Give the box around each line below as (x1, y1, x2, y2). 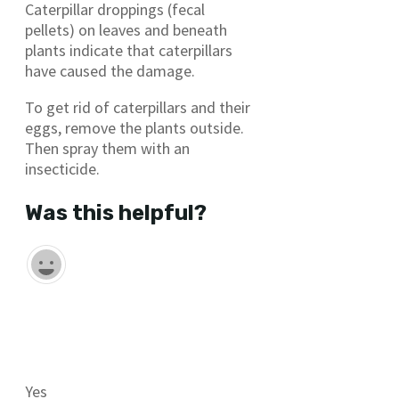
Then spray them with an (25, 137, 190, 159)
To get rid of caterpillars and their (25, 96, 250, 118)
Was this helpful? (25, 199, 207, 225)
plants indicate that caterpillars (25, 39, 232, 61)
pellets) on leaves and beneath (25, 19, 227, 40)
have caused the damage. (25, 60, 195, 81)
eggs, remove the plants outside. (25, 117, 244, 138)
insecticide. (25, 158, 100, 179)
